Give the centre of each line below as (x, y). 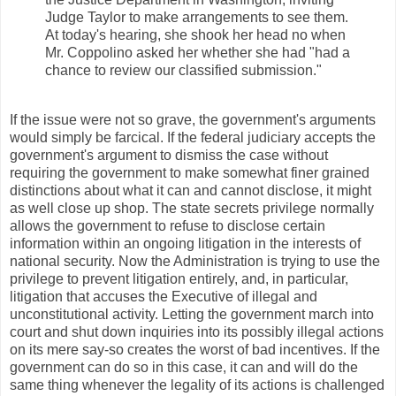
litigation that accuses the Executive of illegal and (164, 296)
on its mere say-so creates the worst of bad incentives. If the (195, 349)
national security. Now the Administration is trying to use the (195, 261)
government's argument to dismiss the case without (169, 155)
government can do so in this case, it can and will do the (184, 367)
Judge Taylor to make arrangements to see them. (197, 17)
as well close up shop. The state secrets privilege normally (192, 208)
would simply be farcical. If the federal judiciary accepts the (193, 137)
